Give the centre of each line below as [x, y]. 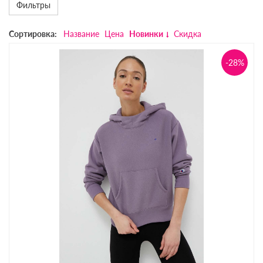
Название [81, 33]
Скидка [188, 33]
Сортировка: [33, 33]
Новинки [146, 33]
